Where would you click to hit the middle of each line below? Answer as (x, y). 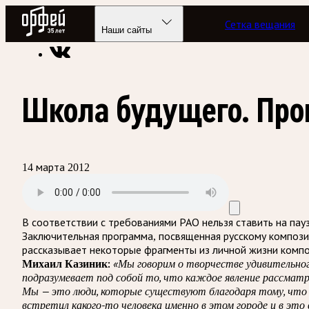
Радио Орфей (54, 12)
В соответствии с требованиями (99, 222)
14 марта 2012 (56, 167)
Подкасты (232, 29)
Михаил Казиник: (66, 263)
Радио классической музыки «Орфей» (111, 29)
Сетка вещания (260, 24)
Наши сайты (127, 30)
